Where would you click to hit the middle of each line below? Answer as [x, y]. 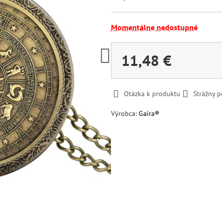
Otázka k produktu [152, 94]
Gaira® [149, 113]
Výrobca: [125, 113]
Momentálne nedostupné [154, 27]
